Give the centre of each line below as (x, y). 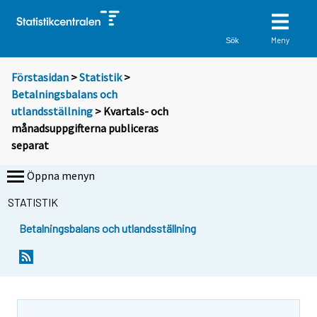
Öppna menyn (61, 176)
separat (30, 145)
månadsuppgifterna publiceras (85, 128)
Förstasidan (40, 77)
